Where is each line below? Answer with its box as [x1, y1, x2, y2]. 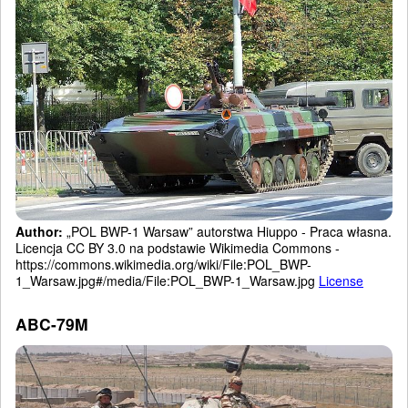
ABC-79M [15, 311, 88, 335]
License [319, 270, 363, 290]
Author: [15, 221, 63, 240]
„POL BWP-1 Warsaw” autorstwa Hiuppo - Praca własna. [63, 221, 392, 240]
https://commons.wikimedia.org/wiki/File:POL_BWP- [15, 254, 311, 273]
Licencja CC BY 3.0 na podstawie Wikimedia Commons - [15, 238, 340, 257]
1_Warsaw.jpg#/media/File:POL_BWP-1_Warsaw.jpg [15, 270, 319, 290]
